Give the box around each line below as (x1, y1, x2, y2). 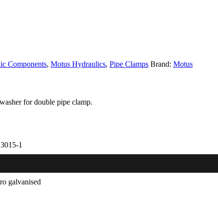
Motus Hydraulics (51, 60, 106, 69)
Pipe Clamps (109, 60, 148, 69)
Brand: (150, 60, 173, 69)
